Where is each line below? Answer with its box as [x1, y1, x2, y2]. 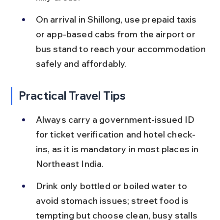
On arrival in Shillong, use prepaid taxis [35, 13, 199, 25]
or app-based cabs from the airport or [35, 28, 197, 40]
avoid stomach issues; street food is [35, 194, 191, 206]
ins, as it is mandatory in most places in [35, 143, 201, 155]
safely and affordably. [35, 57, 127, 69]
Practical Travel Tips [19, 88, 126, 103]
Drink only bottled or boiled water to [35, 180, 189, 192]
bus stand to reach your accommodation [35, 43, 208, 55]
